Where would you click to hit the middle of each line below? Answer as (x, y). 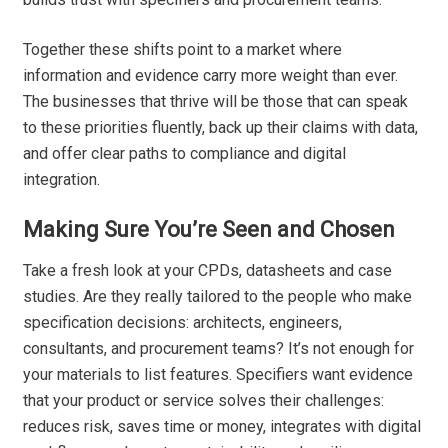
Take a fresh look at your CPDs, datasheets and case (208, 271)
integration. (62, 180)
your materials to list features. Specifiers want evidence (218, 375)
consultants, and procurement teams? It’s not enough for (219, 349)
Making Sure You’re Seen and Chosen (209, 230)
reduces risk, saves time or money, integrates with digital (222, 427)
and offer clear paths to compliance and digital (185, 154)
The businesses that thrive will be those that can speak (216, 102)
